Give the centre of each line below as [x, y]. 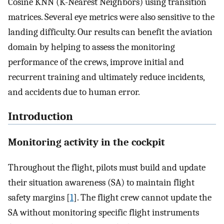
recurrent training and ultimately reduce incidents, [106, 77]
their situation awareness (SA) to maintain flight [101, 183]
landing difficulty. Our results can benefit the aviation [110, 32]
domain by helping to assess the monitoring [91, 47]
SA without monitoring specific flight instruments [103, 213]
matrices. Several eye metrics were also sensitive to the [111, 17]
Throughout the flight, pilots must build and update [107, 168]
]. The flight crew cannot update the [142, 198]
